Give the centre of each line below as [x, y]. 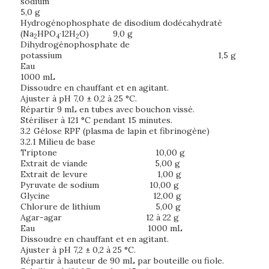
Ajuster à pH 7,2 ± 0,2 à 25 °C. [78, 250]
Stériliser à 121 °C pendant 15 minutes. [96, 120]
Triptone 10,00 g [103, 153]
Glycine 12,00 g [101, 196]
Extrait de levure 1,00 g [101, 174]
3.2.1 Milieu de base [58, 142]
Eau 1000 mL [101, 228]
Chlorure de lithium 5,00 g [101, 207]
